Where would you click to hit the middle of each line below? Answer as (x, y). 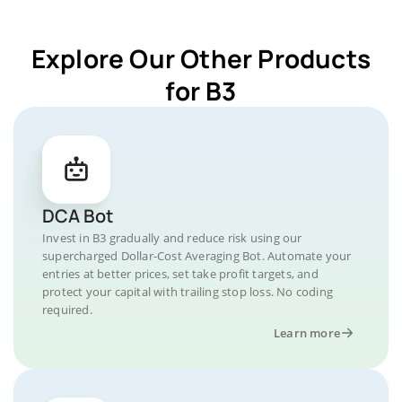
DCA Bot (78, 216)
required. (67, 310)
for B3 (201, 91)
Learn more (307, 333)
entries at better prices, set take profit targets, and (180, 274)
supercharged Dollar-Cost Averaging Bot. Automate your (197, 256)
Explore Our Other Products (201, 58)
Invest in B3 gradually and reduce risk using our (172, 238)
